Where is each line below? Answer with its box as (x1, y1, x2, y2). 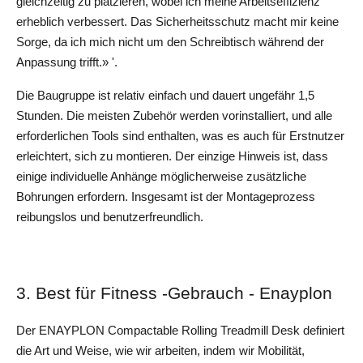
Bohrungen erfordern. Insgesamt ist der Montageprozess (16, 190, 315, 203)
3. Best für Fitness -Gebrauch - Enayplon (16, 283, 332, 303)
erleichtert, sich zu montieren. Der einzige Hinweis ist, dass (16, 149, 328, 163)
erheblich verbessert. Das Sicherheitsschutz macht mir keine (16, 15, 339, 28)
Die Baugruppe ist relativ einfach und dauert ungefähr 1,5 (16, 88, 314, 102)
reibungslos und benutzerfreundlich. (16, 210, 203, 224)
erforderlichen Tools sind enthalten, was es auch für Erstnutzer (16, 129, 344, 143)
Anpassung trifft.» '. (16, 55, 117, 69)
